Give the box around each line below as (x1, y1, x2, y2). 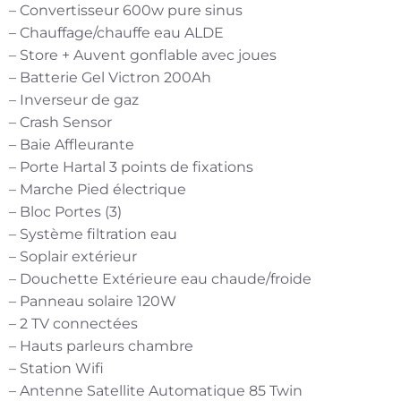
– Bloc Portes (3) (9, 202, 122, 220)
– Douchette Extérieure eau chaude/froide (9, 269, 311, 287)
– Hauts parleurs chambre (9, 337, 193, 354)
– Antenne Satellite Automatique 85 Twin (9, 381, 303, 399)
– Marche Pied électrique (9, 180, 186, 198)
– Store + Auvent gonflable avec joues (9, 46, 277, 64)
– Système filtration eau (9, 225, 177, 243)
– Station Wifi (9, 359, 104, 377)
